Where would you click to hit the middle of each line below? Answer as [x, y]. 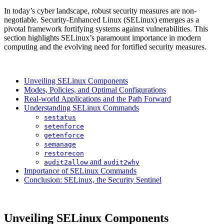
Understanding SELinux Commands [81, 107]
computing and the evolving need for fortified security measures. [105, 46]
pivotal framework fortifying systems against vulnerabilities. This [106, 28]
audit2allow [66, 162]
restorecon [64, 153]
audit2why [121, 162]
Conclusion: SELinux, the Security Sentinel [93, 179]
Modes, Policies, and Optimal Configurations [95, 89]
